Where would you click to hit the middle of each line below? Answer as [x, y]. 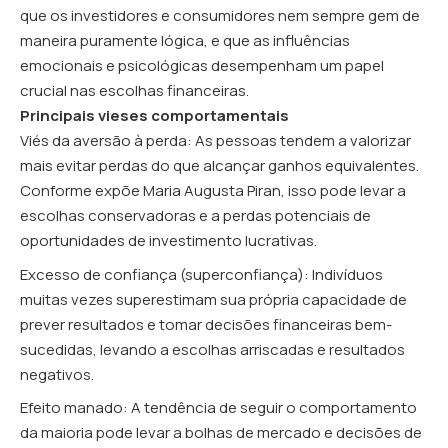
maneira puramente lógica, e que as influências [185, 40]
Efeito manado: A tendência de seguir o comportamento [218, 407]
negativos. [57, 374]
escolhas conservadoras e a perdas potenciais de [195, 215]
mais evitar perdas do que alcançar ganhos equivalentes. [219, 165]
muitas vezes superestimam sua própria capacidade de [213, 299]
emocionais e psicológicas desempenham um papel [202, 65]
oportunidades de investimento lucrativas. [168, 240]
